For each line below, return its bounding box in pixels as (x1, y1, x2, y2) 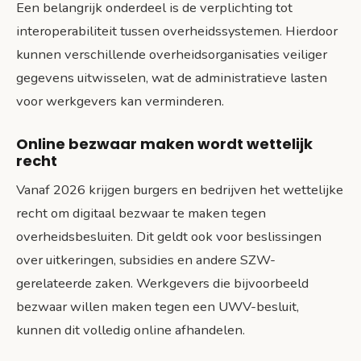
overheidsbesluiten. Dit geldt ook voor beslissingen (16, 227, 322, 247)
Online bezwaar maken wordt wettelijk (16, 134, 313, 155)
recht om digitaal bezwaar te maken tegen (16, 204, 266, 223)
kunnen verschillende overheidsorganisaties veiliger (16, 44, 327, 64)
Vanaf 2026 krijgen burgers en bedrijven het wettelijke (16, 180, 343, 200)
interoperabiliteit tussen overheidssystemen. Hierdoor (16, 21, 338, 40)
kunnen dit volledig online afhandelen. (16, 321, 245, 340)
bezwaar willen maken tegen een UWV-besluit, (16, 297, 299, 317)
